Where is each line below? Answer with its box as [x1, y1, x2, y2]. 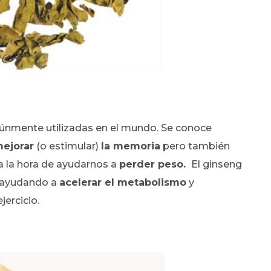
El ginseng [189, 158, 242, 170]
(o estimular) [34, 140, 101, 152]
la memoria [101, 140, 160, 152]
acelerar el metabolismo [59, 176, 186, 188]
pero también [160, 140, 230, 152]
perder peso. [119, 158, 189, 170]
